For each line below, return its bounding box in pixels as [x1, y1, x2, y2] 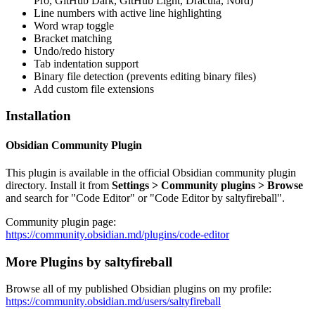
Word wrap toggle [34, 19, 114, 32]
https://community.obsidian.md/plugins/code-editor [6, 228, 229, 240]
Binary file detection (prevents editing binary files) [34, 70, 256, 82]
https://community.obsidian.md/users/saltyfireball [6, 295, 221, 308]
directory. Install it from [6, 179, 112, 191]
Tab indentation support [34, 57, 139, 70]
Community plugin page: [6, 215, 116, 228]
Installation [6, 108, 71, 124]
